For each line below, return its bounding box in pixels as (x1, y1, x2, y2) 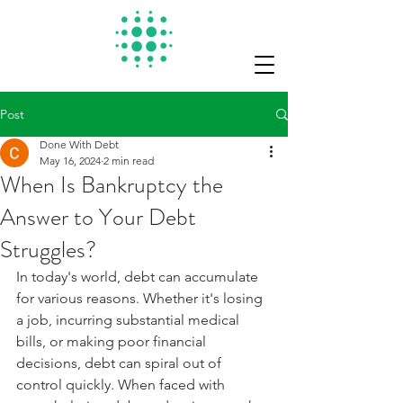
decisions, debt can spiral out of (16, 354, 225, 372)
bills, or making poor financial (16, 333, 210, 350)
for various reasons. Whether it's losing (16, 290, 266, 307)
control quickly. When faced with (16, 376, 228, 393)
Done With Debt (40, 138, 119, 151)
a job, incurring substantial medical (16, 311, 243, 328)
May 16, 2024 (40, 154, 101, 167)
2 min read (103, 154, 154, 167)
